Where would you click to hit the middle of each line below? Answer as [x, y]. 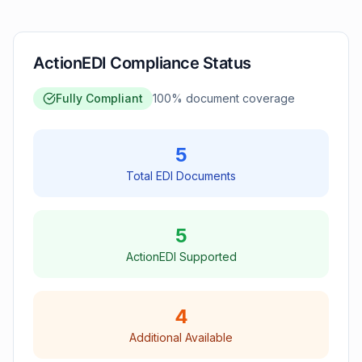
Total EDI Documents [181, 176]
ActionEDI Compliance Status [142, 63]
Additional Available [181, 337]
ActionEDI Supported [181, 257]
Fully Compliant [99, 98]
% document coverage [233, 98]
